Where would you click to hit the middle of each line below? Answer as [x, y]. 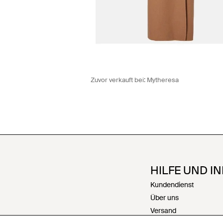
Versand [163, 210]
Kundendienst [172, 184]
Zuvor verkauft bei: [119, 80]
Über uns [165, 197]
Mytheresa [163, 80]
